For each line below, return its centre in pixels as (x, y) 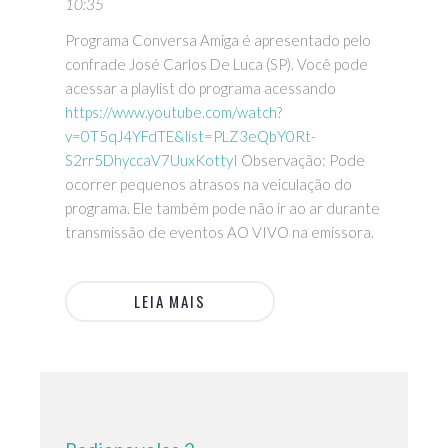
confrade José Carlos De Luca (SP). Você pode (216, 64)
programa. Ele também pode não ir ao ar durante (222, 208)
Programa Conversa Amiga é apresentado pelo (218, 40)
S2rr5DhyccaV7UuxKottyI (151, 160)
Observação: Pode (301, 160)
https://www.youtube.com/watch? (173, 112)
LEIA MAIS (170, 301)
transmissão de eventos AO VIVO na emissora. (219, 232)
